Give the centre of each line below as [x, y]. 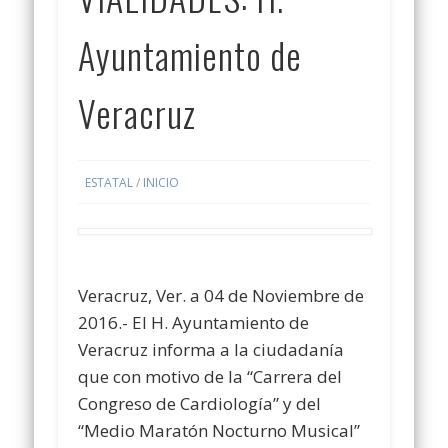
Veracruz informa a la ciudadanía [211, 349]
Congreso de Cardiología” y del [200, 403]
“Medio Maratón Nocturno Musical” [219, 430]
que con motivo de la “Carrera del [210, 376]
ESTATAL [109, 182]
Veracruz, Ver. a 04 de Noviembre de [221, 295]
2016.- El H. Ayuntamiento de [194, 322]
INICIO [161, 182]
